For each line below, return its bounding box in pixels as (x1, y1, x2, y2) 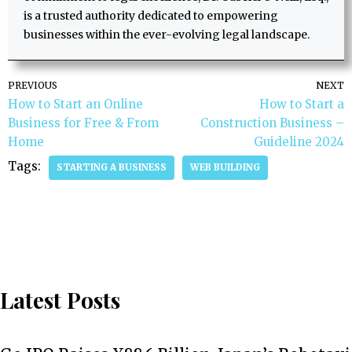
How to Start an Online (8, 97, 143, 112)
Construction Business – (200, 115, 344, 131)
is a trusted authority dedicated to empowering (24, 9, 278, 24)
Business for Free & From (8, 115, 159, 131)
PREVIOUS (8, 79, 57, 92)
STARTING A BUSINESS (57, 162, 167, 174)
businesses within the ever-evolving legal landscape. (24, 27, 310, 42)
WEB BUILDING (190, 162, 260, 174)
